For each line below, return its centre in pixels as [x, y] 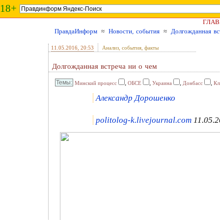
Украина [162, 83]
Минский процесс [96, 83]
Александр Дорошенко [136, 98]
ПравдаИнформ [76, 31]
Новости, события [134, 31]
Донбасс [193, 83]
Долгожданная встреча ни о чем [105, 66]
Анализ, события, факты [130, 48]
